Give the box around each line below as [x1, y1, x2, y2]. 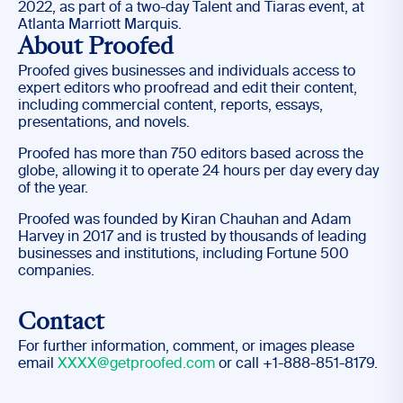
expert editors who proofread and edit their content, [18, 82, 357, 96]
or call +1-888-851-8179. [215, 357, 378, 372]
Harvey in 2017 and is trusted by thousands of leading [18, 230, 366, 245]
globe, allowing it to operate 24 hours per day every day [18, 165, 379, 179]
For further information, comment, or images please [18, 340, 354, 354]
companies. [18, 264, 94, 279]
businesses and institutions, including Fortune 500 [18, 247, 349, 262]
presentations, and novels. [18, 116, 190, 130]
